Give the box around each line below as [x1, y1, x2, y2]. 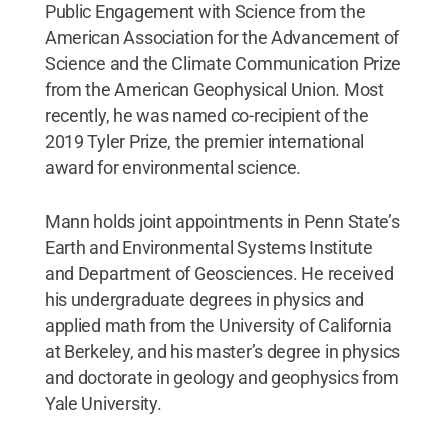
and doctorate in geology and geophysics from [44, 366, 399, 388]
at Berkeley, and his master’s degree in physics [44, 340, 401, 362]
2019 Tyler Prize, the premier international [44, 130, 365, 152]
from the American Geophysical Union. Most [44, 78, 384, 100]
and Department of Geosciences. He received [44, 262, 394, 284]
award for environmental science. [44, 156, 302, 178]
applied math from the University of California [44, 314, 392, 336]
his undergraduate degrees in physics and [44, 288, 364, 310]
